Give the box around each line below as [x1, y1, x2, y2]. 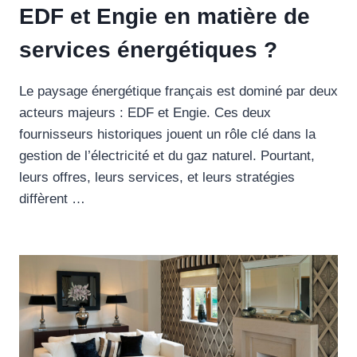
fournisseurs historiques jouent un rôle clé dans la [19, 127, 316, 143]
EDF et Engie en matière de [19, 4, 310, 29]
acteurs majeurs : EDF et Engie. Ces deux [19, 105, 271, 121]
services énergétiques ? [19, 37, 277, 63]
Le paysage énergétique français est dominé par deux [19, 84, 338, 100]
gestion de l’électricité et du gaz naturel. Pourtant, [19, 148, 315, 164]
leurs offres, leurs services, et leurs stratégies [19, 170, 295, 186]
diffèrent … [19, 191, 85, 207]
